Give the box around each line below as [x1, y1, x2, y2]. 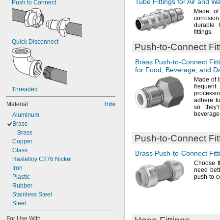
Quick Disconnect [12, 38, 58, 45]
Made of [194, 76, 219, 83]
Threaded [12, 86, 38, 93]
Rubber [12, 182, 32, 189]
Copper [12, 138, 32, 145]
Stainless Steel [12, 191, 52, 198]
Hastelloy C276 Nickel [12, 156, 72, 163]
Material [6, 101, 28, 108]
